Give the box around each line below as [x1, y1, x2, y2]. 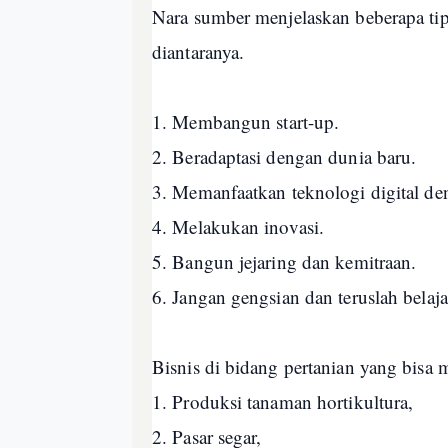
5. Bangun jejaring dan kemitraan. [152, 249, 423, 274]
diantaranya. [152, 39, 251, 64]
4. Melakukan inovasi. [152, 214, 331, 239]
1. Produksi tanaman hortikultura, [152, 389, 420, 414]
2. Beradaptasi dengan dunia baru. [152, 144, 423, 169]
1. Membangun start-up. [152, 109, 346, 134]
